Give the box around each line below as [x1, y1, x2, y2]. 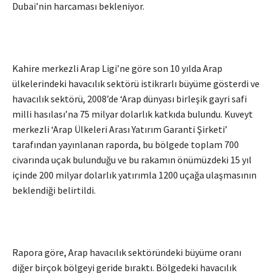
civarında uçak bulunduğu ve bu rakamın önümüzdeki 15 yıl [12, 154, 252, 166]
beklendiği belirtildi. [12, 184, 96, 196]
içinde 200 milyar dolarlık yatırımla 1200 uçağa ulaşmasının [12, 169, 257, 181]
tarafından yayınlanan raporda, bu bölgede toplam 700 [12, 138, 239, 151]
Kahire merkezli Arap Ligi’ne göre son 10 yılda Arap [12, 62, 222, 74]
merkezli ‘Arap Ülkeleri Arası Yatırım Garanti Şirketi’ [12, 123, 227, 135]
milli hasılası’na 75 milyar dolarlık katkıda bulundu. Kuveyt [12, 108, 253, 120]
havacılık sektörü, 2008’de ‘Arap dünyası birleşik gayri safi [12, 93, 247, 105]
